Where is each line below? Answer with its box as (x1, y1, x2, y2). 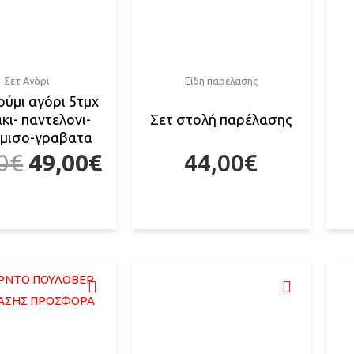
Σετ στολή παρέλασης (149, 111, 292, 128)
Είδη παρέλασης (184, 75, 258, 87)
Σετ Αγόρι (3, 75, 49, 87)
